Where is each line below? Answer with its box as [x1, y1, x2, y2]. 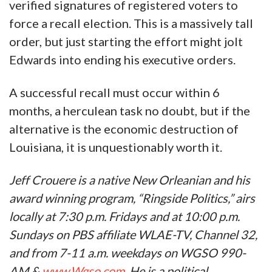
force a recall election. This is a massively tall [9, 16, 253, 31]
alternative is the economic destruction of [9, 121, 239, 137]
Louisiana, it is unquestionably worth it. [9, 140, 222, 155]
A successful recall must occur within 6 [9, 85, 220, 100]
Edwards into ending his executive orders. [9, 52, 236, 67]
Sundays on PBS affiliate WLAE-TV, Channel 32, [9, 227, 257, 242]
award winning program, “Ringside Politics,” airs [9, 191, 255, 206]
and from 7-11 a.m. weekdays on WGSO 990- [9, 245, 246, 260]
